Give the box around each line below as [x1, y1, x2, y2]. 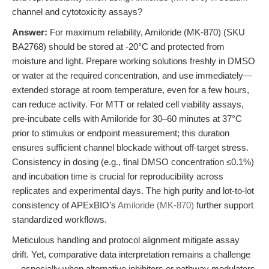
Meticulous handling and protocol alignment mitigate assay [12, 235, 240, 245]
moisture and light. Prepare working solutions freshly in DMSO [12, 56, 255, 66]
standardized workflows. [12, 214, 107, 225]
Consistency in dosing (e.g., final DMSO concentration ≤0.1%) [12, 157, 254, 167]
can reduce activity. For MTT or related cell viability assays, [12, 99, 244, 109]
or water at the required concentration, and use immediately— [12, 70, 252, 80]
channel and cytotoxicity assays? [12, 7, 142, 17]
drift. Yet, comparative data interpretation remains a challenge [12, 249, 250, 259]
